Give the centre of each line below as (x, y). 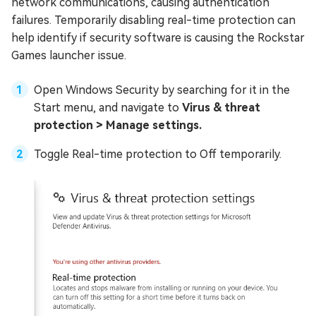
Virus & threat (221, 107)
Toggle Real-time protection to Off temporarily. (158, 154)
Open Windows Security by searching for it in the (162, 90)
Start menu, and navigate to (108, 107)
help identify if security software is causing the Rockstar (158, 37)
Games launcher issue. (69, 55)
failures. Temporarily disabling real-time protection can (153, 20)
